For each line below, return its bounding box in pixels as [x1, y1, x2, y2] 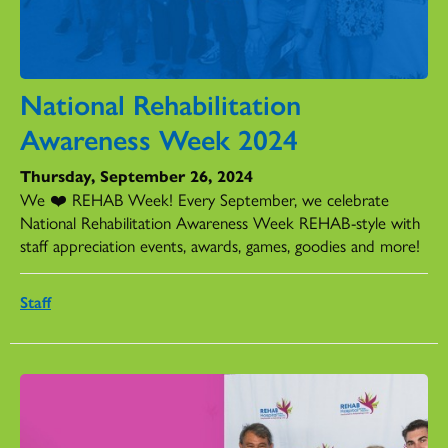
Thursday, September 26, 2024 [20, 163, 253, 187]
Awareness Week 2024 [20, 117, 298, 158]
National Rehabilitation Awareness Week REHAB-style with [20, 209, 420, 234]
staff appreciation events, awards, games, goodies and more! [20, 232, 420, 257]
